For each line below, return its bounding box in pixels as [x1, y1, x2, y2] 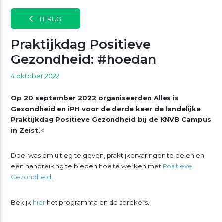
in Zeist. [10, 126, 40, 134]
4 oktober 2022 [10, 71, 59, 80]
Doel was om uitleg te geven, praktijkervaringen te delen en [10, 151, 204, 160]
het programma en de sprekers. [45, 198, 149, 207]
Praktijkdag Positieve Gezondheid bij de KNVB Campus [10, 115, 211, 123]
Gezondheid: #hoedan [10, 51, 156, 67]
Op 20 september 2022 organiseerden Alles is [10, 93, 179, 102]
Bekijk [10, 198, 33, 207]
